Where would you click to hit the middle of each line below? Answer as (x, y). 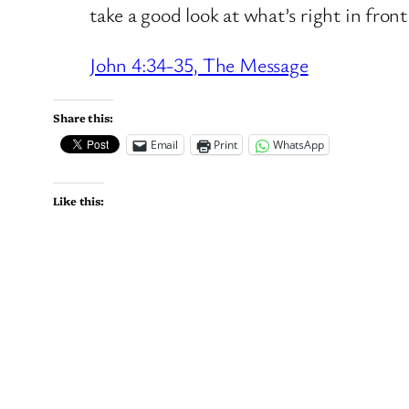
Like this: (79, 201)
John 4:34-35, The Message (199, 65)
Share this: (83, 118)
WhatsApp (299, 145)
